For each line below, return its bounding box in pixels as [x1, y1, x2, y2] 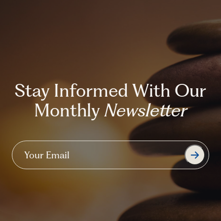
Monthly [34, 99, 104, 121]
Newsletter [104, 99, 187, 121]
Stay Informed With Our [15, 79, 206, 101]
